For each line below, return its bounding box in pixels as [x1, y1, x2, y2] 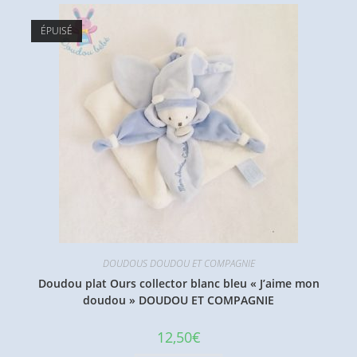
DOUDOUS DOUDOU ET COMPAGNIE [102, 257, 255, 271]
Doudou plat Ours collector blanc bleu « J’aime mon [37, 276, 320, 292]
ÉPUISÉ [40, 24, 73, 38]
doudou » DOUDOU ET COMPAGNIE [83, 292, 274, 308]
